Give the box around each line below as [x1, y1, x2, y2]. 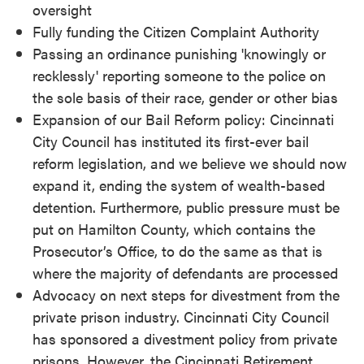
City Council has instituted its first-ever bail [32, 131, 309, 151]
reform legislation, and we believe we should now [32, 153, 347, 173]
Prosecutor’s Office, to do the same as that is [32, 240, 323, 261]
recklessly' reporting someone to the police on [32, 65, 326, 85]
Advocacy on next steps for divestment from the [32, 284, 340, 305]
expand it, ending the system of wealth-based [32, 175, 325, 195]
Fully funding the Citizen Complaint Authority [32, 21, 319, 41]
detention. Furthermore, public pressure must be [32, 197, 340, 217]
